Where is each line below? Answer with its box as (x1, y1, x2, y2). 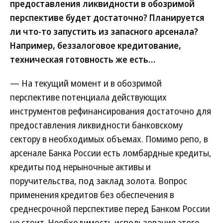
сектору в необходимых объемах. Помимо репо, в (10, 133, 208, 145)
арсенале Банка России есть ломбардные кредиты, (10, 147, 212, 159)
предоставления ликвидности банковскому (10, 119, 183, 131)
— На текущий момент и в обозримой (10, 77, 162, 89)
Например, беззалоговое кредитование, (10, 39, 181, 51)
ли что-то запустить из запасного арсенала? (10, 25, 198, 37)
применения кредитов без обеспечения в (10, 189, 174, 201)
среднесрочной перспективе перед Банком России (10, 203, 210, 215)
